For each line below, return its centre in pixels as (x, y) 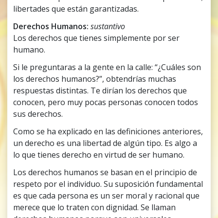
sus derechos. (38, 114)
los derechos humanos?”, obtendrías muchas (95, 79)
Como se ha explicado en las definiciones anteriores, (108, 132)
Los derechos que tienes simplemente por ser (97, 38)
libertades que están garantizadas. (76, 9)
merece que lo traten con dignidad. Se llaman (95, 208)
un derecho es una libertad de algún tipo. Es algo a (105, 143)
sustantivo (108, 27)
